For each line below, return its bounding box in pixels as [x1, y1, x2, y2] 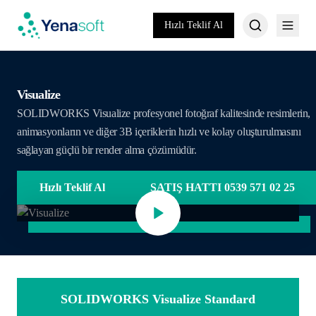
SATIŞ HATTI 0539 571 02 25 [150, 181, 295, 193]
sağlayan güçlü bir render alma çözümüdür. [17, 144, 197, 156]
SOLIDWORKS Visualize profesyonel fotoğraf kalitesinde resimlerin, [17, 107, 311, 119]
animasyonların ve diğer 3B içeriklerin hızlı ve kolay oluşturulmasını [17, 126, 301, 138]
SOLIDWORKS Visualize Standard [61, 292, 255, 306]
